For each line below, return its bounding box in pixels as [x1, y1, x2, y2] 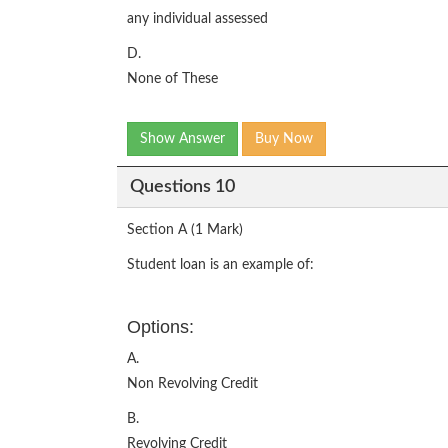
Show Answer [140, 132, 225, 146]
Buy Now [255, 132, 313, 146]
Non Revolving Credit [127, 377, 258, 391]
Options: [127, 317, 194, 337]
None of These [127, 72, 218, 86]
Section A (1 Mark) [127, 223, 243, 237]
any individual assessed [127, 12, 268, 26]
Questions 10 [129, 177, 235, 196]
